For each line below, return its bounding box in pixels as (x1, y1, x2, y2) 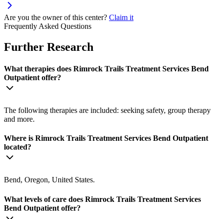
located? (4, 143, 31, 152)
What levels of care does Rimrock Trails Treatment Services (4, 195, 201, 203)
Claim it (109, 13, 133, 22)
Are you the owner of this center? (4, 13, 107, 22)
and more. (4, 114, 35, 123)
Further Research (4, 41, 93, 54)
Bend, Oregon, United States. (4, 175, 95, 184)
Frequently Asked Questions (4, 22, 91, 31)
